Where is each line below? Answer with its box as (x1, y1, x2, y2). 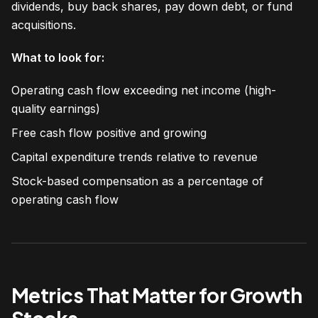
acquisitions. (11, 17, 76, 32)
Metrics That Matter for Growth (11, 282, 302, 307)
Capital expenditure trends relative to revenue (11, 149, 258, 164)
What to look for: (11, 50, 104, 65)
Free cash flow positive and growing (11, 125, 207, 140)
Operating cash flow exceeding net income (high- (11, 82, 276, 97)
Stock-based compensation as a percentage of (11, 173, 263, 188)
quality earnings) (11, 101, 100, 116)
